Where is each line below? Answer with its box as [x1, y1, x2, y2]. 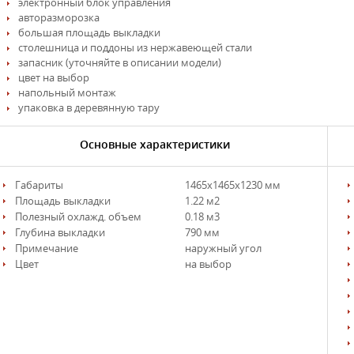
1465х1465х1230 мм [185, 179, 281, 192]
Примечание [15, 242, 79, 255]
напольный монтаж [18, 86, 117, 100]
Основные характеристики [79, 137, 230, 152]
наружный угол [185, 242, 262, 255]
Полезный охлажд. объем [15, 210, 142, 224]
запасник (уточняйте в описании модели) [18, 56, 222, 70]
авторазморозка [18, 11, 100, 24]
